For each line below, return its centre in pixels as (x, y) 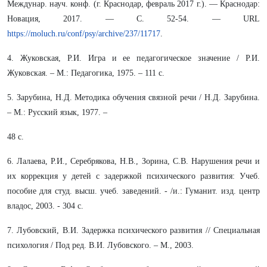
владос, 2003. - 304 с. (45, 206)
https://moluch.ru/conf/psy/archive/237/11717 (84, 34)
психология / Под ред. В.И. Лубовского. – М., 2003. (100, 245)
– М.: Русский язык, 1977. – (57, 112)
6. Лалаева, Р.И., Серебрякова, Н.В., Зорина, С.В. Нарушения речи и (133, 161)
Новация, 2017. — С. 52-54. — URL (133, 19)
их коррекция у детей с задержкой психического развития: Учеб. (133, 176)
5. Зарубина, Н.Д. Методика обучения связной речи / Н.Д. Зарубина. (133, 97)
